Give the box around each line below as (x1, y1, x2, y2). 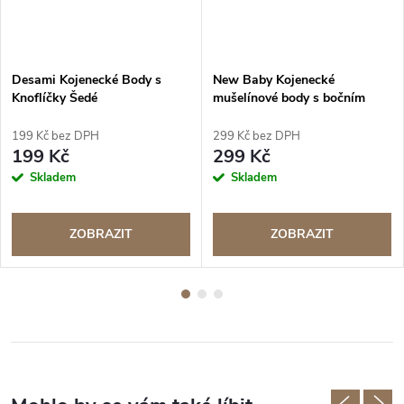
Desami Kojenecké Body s (12, 70, 161, 88)
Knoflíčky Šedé (12, 88, 97, 106)
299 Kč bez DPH (213, 127, 300, 144)
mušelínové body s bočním (213, 88, 365, 106)
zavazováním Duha (213, 106, 324, 124)
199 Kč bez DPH (12, 127, 99, 144)
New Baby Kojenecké (213, 70, 335, 88)
